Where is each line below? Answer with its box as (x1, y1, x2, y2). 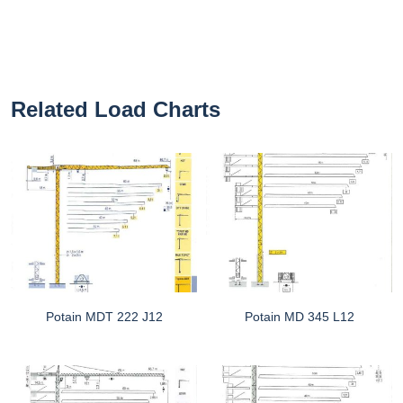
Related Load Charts (11, 96, 220, 121)
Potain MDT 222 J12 (45, 309, 163, 325)
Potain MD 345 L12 (244, 309, 354, 325)
